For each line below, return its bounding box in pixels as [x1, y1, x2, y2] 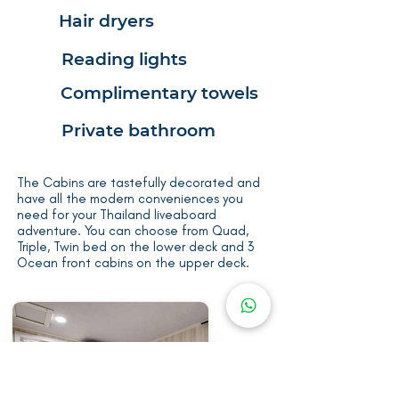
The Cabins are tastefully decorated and [17, 175, 260, 191]
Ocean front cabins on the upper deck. [17, 255, 249, 271]
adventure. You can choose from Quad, [17, 223, 248, 239]
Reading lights [61, 49, 187, 69]
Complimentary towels [61, 83, 258, 103]
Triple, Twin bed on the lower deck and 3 [17, 239, 254, 255]
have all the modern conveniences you [17, 191, 243, 207]
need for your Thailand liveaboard [17, 207, 216, 223]
